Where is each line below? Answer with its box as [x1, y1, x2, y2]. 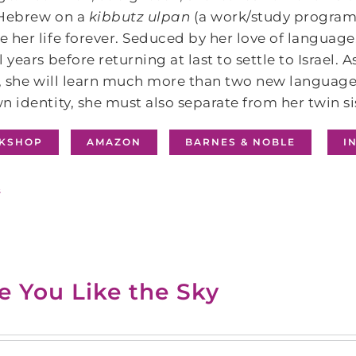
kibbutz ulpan [88, 9, 191, 25]
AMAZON [87, 136, 142, 148]
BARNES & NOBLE [185, 136, 296, 148]
